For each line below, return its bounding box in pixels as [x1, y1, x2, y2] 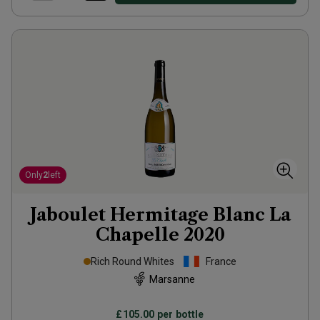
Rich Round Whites [91, 256, 174, 267]
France [206, 256, 236, 267]
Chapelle [95, 224, 179, 245]
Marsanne [149, 273, 195, 285]
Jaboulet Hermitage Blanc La [29, 204, 291, 225]
